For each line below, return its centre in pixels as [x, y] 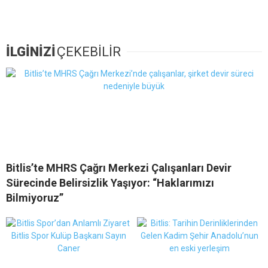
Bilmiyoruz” [35, 198]
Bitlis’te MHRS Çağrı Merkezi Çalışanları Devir [119, 168]
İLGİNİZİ [31, 52]
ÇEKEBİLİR [89, 52]
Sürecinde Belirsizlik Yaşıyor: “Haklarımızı [110, 183]
